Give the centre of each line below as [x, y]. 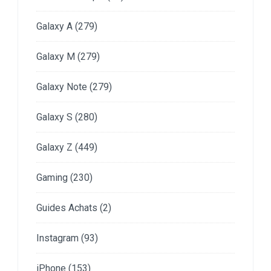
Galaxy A [54, 26]
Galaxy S [54, 117]
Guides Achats [67, 207]
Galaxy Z [54, 147]
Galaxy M [56, 56]
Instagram [57, 238]
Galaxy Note [62, 87]
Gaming [52, 177]
